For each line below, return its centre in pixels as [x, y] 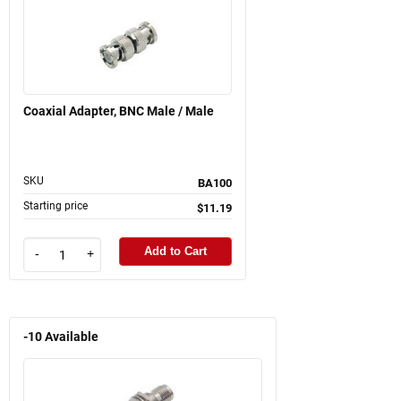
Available [72, 337]
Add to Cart [175, 252]
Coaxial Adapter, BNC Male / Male [119, 111]
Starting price [55, 205]
